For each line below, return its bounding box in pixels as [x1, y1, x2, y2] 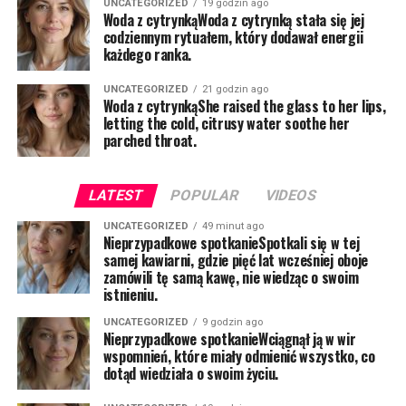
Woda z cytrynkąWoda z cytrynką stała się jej [102, 9, 364, 31]
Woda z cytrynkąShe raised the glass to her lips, [102, 95, 386, 117]
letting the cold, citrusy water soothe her [102, 112, 350, 134]
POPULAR [169, 187, 242, 204]
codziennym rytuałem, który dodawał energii [102, 26, 363, 48]
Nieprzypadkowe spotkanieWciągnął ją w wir [102, 328, 356, 350]
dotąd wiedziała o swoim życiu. [102, 362, 279, 384]
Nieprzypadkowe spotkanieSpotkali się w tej [102, 232, 360, 254]
